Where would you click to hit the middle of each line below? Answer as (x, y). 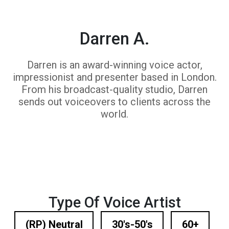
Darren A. (114, 38)
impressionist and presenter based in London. (114, 77)
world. (114, 114)
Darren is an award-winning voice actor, (114, 65)
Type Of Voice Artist (114, 202)
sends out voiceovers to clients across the (114, 101)
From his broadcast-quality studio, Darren (114, 89)
